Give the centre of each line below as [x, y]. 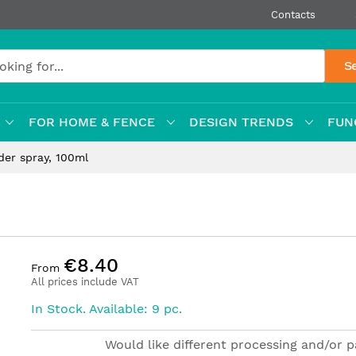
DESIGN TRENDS [241, 122]
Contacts [293, 15]
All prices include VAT [85, 282]
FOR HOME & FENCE [91, 122]
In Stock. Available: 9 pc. [106, 309]
